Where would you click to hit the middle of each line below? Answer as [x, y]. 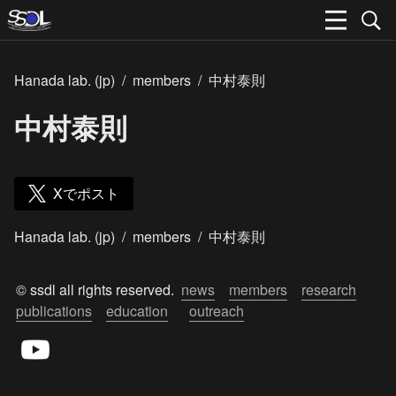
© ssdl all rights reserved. [99, 289]
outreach [217, 311]
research [329, 289]
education [137, 311]
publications [54, 311]
